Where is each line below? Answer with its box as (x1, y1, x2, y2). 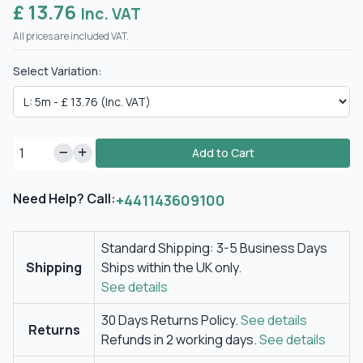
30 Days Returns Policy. (101, 310, 241, 329)
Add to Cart (191, 144, 254, 160)
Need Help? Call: (13, 189, 116, 207)
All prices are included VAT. (13, 28, 129, 43)
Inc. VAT (80, 2, 141, 24)
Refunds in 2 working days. (101, 330, 259, 348)
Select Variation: (13, 62, 102, 79)
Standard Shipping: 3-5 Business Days (101, 238, 327, 257)
